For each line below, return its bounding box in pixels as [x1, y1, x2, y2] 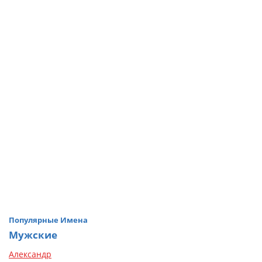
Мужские [9, 227, 57, 242]
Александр [9, 248, 51, 260]
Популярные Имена [9, 214, 88, 225]
